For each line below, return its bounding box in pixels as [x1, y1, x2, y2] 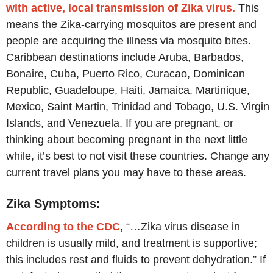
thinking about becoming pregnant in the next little [6, 133, 247, 146]
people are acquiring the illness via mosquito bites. [6, 35, 251, 48]
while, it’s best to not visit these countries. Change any [6, 150, 269, 163]
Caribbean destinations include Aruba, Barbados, [6, 51, 244, 64]
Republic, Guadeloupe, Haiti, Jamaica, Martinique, [6, 84, 250, 97]
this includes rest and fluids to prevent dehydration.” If [6, 253, 266, 266]
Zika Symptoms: [6, 196, 101, 210]
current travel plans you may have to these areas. [6, 166, 246, 179]
